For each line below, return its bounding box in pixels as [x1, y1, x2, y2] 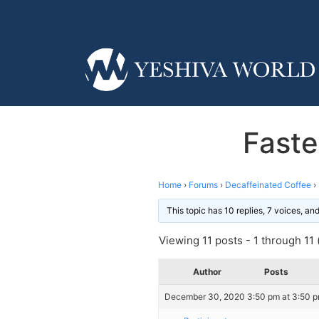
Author [193, 266, 221, 277]
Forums [189, 179, 218, 190]
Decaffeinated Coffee [225, 179, 311, 190]
